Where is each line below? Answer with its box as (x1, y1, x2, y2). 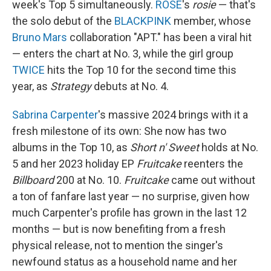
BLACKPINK (114, 15, 171, 27)
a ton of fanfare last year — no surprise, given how (12, 190, 250, 203)
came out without (169, 174, 255, 186)
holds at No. (199, 141, 258, 154)
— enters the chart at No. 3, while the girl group (12, 47, 233, 60)
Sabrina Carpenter (12, 108, 98, 121)
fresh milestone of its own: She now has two (12, 125, 226, 137)
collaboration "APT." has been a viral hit (67, 31, 252, 44)
